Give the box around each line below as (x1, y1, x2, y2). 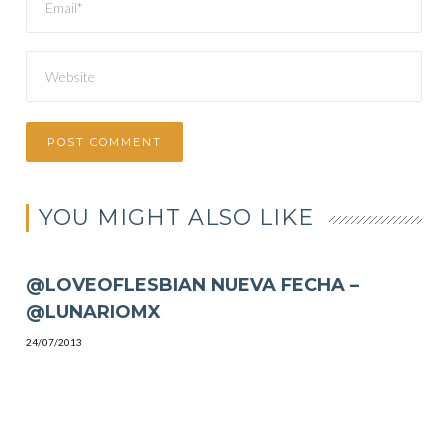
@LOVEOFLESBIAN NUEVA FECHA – (26, 273, 360, 296)
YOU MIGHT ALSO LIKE (39, 203, 315, 231)
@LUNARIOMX (26, 300, 162, 323)
